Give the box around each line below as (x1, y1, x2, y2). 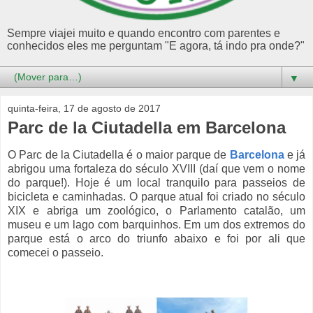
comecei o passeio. (8, 247, 103, 259)
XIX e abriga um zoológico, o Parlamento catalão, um (8, 205, 305, 217)
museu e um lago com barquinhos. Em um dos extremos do (8, 219, 305, 231)
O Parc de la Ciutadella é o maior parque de (8, 149, 230, 161)
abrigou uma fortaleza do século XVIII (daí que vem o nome (8, 163, 305, 175)
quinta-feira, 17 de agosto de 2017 (8, 102, 161, 114)
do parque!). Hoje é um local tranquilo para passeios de (8, 177, 305, 189)
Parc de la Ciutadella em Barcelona (8, 117, 286, 137)
